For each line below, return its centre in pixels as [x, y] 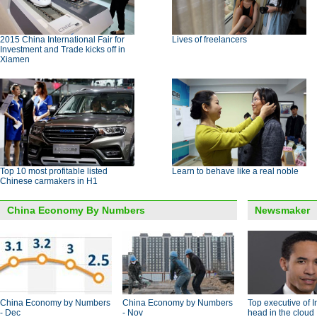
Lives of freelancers [209, 40]
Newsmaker [282, 210]
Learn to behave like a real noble [235, 171]
